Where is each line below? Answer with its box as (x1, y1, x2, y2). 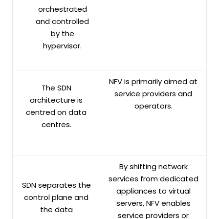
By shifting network (119, 161, 188, 172)
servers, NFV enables (116, 197, 191, 208)
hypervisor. (43, 40, 82, 51)
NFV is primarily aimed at (109, 76, 197, 87)
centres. (41, 119, 71, 130)
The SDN (41, 82, 71, 93)
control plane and (24, 192, 88, 202)
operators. (134, 100, 173, 111)
